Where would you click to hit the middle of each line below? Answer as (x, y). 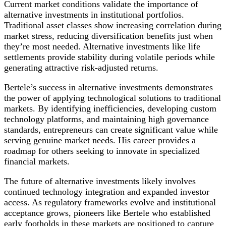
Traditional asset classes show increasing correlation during (113, 25)
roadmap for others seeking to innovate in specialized (102, 151)
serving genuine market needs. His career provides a (100, 140)
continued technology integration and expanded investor (107, 191)
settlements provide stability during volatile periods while (109, 57)
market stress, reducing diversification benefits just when (108, 36)
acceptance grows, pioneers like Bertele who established (107, 213)
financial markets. (37, 161)
